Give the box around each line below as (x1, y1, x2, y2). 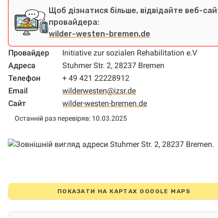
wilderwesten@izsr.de (62, 86, 136, 95)
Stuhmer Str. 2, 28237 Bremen (62, 61, 164, 70)
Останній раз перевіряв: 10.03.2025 (15, 114, 127, 122)
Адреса (8, 61, 36, 70)
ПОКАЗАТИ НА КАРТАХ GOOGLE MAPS (57, 188, 191, 195)
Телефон (8, 73, 40, 83)
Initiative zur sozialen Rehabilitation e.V (62, 48, 197, 57)
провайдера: (49, 18, 99, 27)
